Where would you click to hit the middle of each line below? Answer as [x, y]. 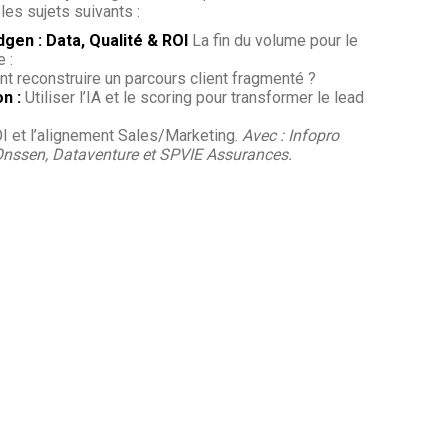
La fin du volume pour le [273, 40]
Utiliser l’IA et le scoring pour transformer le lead [192, 97]
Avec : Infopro [290, 135]
